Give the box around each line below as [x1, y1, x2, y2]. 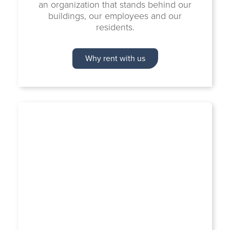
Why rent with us [85, 52, 145, 64]
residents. [95, 21, 135, 34]
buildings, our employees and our [48, 9, 182, 23]
